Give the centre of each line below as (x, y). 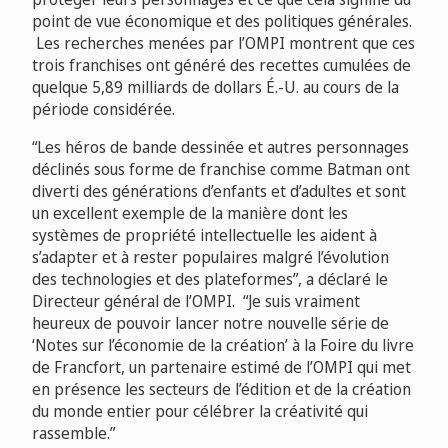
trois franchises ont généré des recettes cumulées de (221, 65)
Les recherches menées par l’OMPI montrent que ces (223, 43)
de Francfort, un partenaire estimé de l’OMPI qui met (221, 367)
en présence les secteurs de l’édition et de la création (221, 389)
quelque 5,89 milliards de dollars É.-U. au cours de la (215, 87)
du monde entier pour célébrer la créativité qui (200, 411)
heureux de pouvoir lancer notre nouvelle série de (210, 323)
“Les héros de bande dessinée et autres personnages (220, 147)
